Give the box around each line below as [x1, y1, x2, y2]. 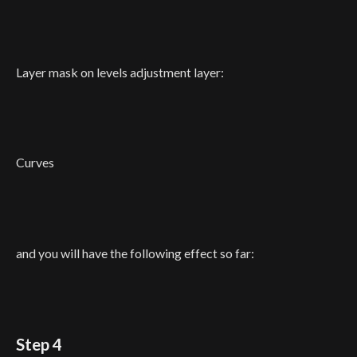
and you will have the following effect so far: [16, 245, 254, 261]
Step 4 [16, 335, 62, 355]
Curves [16, 155, 54, 171]
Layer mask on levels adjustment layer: [16, 64, 224, 80]
